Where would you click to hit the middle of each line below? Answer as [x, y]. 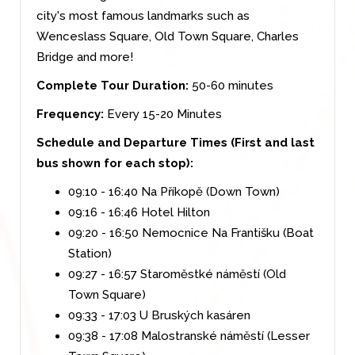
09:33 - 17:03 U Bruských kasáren [159, 315]
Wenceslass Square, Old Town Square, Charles [168, 36]
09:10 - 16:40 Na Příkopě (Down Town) [174, 191]
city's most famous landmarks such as [143, 15]
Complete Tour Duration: [113, 85]
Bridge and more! [85, 57]
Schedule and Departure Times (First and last [176, 142]
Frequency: [70, 114]
